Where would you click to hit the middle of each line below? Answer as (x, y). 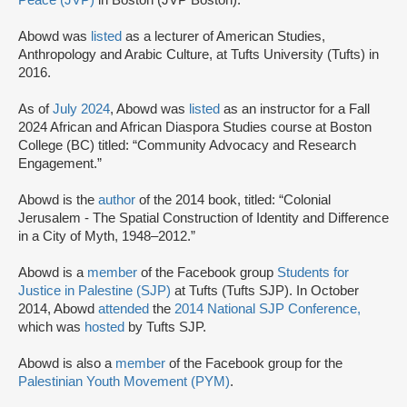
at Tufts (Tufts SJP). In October (265, 291)
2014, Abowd (58, 309)
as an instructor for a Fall (295, 109)
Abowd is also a (67, 364)
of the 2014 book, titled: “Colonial (233, 200)
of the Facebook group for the (256, 364)
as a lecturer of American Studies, (223, 37)
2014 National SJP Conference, (268, 309)
